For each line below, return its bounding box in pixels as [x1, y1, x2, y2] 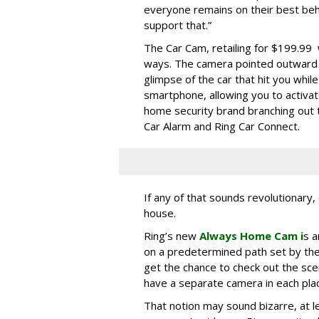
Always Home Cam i [199, 228, 303, 243]
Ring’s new [144, 228, 199, 243]
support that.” [144, 17, 214, 32]
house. [144, 205, 179, 220]
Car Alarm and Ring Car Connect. [144, 118, 300, 133]
